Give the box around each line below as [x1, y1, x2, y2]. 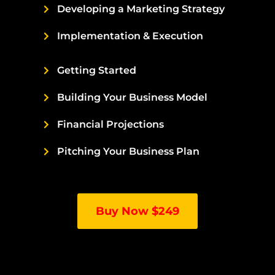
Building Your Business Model [57, 91, 208, 104]
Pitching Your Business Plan [57, 145, 200, 158]
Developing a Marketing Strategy [57, 3, 225, 15]
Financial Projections [57, 118, 165, 131]
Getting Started [57, 64, 137, 77]
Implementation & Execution [57, 30, 204, 42]
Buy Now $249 [96, 204, 179, 219]
